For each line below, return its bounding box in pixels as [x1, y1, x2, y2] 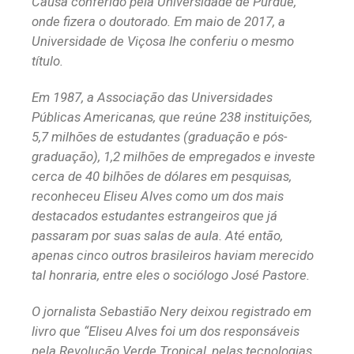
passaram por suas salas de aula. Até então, [32, 228, 283, 244]
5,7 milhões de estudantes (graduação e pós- [32, 129, 288, 145]
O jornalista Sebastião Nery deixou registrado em [32, 303, 311, 320]
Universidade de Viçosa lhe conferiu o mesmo [32, 33, 294, 50]
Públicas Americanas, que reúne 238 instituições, [32, 109, 312, 126]
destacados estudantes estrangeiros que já [32, 208, 277, 224]
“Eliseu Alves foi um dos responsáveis [84, 323, 299, 340]
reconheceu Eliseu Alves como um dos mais [32, 188, 284, 205]
